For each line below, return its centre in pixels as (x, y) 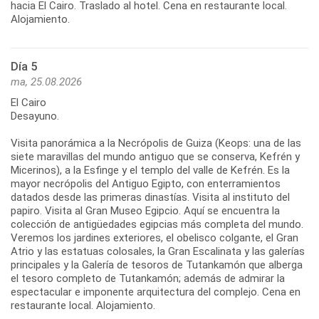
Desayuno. (35, 116)
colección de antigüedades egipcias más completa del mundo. (157, 224)
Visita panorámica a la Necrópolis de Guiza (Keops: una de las (156, 143)
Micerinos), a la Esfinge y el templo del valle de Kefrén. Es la (150, 170)
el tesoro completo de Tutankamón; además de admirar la (148, 278)
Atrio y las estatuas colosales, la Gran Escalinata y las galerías (158, 251)
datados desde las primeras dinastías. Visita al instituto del (150, 197)
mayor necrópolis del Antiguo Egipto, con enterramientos (146, 183)
